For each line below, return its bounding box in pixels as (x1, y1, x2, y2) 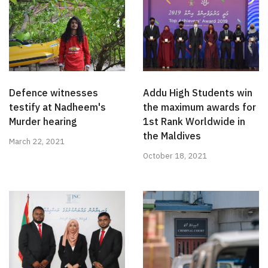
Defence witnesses (9, 86, 98, 99)
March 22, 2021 (9, 136, 65, 147)
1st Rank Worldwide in (143, 115, 245, 127)
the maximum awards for (143, 100, 256, 113)
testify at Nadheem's (9, 100, 106, 113)
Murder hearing (9, 115, 77, 127)
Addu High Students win (143, 86, 252, 99)
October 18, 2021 (143, 150, 207, 161)
